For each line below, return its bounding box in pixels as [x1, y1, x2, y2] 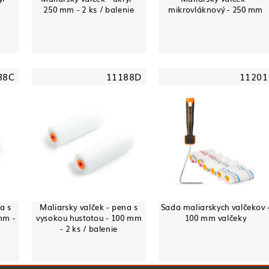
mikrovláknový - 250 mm [168, 3, 263, 15]
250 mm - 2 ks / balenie [43, 3, 134, 15]
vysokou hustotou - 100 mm [36, 211, 142, 223]
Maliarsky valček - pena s [40, 201, 138, 213]
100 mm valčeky [184, 211, 247, 223]
